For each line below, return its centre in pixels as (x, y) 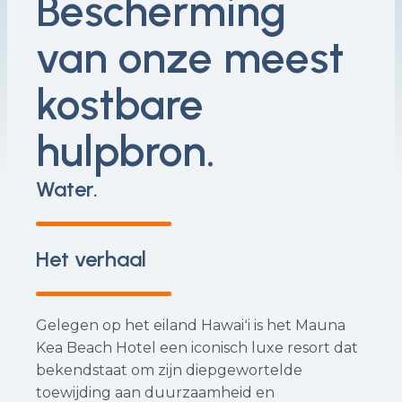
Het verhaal (91, 259)
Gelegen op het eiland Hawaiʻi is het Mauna (191, 325)
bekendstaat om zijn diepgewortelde (169, 370)
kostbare (120, 104)
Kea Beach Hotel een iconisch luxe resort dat (197, 348)
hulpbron (121, 151)
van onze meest (190, 57)
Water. (67, 189)
